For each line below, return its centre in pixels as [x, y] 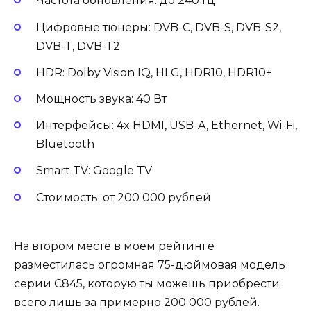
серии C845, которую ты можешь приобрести [147, 283]
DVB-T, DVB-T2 [79, 46]
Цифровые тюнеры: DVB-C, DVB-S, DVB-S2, [159, 27]
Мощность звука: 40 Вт [103, 99]
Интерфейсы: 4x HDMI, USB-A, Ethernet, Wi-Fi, [167, 126]
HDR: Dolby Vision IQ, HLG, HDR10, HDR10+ [155, 72]
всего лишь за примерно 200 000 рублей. [137, 302]
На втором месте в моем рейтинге [114, 246]
